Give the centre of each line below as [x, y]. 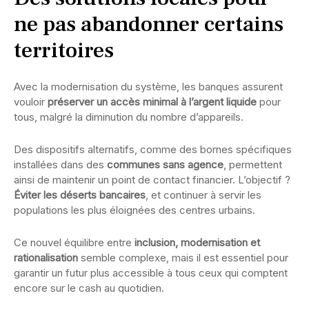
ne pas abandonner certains [149, 24]
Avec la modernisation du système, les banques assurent [148, 86]
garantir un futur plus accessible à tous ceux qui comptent [151, 272]
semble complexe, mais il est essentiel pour [183, 257]
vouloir [31, 101]
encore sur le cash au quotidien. [89, 288]
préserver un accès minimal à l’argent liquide [152, 101]
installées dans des [60, 164]
